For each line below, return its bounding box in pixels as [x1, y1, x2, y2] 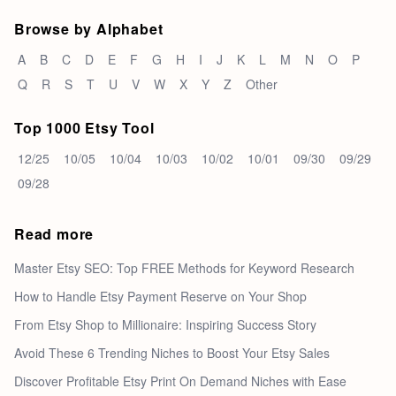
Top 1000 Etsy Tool [14, 117, 155, 138]
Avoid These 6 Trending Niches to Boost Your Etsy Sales [14, 343, 330, 362]
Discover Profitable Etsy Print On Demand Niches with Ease [14, 371, 346, 390]
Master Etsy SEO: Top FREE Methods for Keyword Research [14, 258, 354, 277]
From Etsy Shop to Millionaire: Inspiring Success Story [14, 315, 316, 333]
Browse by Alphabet [14, 18, 164, 39]
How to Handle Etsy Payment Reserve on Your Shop [14, 286, 307, 305]
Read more [14, 223, 95, 244]
